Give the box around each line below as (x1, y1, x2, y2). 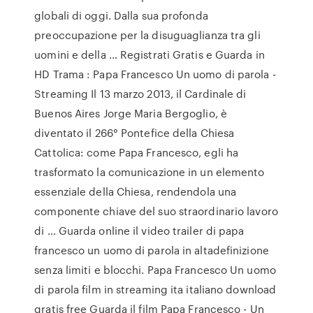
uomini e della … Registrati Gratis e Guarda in (34, 47, 265, 62)
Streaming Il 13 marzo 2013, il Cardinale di (34, 86, 247, 101)
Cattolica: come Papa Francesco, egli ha (34, 145, 239, 160)
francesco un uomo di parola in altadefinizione (34, 242, 269, 258)
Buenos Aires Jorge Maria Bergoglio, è (34, 105, 227, 121)
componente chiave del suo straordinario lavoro (34, 203, 278, 219)
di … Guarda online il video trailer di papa (34, 223, 245, 238)
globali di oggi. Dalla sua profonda (34, 8, 208, 23)
